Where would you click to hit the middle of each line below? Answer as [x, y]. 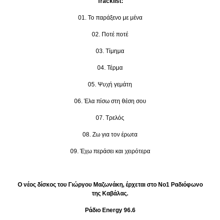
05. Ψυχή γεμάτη [110, 84]
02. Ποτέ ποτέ [110, 34]
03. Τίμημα [110, 51]
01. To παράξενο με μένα [110, 17]
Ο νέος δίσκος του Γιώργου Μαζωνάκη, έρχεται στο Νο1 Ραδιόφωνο [110, 184]
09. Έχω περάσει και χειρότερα [110, 151]
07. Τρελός [110, 118]
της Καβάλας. [110, 193]
